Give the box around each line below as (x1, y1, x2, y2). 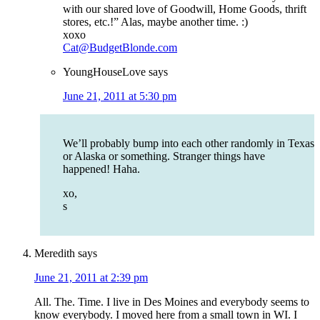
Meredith (34, 247, 75, 260)
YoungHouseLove (63, 66, 146, 79)
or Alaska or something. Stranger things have (63, 150, 265, 163)
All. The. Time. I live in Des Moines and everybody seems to (34, 296, 309, 309)
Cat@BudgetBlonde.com (63, 41, 177, 54)
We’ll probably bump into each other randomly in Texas (63, 137, 314, 150)
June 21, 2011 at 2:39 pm (34, 271, 148, 284)
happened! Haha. (63, 163, 140, 176)
